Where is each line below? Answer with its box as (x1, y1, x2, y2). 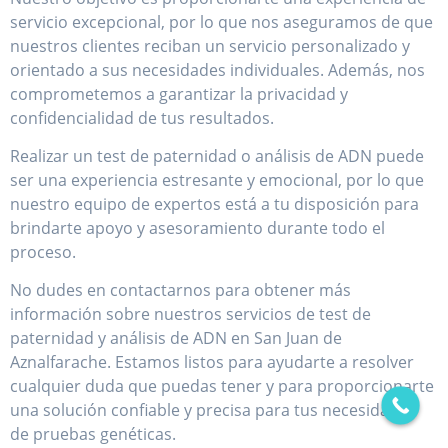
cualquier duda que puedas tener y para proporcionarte (10, 375, 434, 398)
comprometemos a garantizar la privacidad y (10, 82, 348, 105)
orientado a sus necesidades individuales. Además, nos (10, 58, 425, 81)
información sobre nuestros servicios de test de (10, 303, 371, 326)
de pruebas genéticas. (10, 423, 176, 446)
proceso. (10, 240, 76, 263)
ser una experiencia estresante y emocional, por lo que (10, 168, 424, 191)
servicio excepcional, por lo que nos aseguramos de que (10, 10, 433, 33)
